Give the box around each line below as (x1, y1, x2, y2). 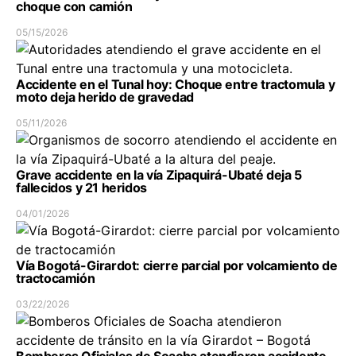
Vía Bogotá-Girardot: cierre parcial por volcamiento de (16, 257, 338, 274)
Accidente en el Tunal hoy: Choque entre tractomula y (16, 76, 335, 93)
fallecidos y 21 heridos (16, 180, 147, 196)
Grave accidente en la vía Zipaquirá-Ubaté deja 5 (16, 167, 302, 184)
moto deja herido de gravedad (16, 89, 194, 106)
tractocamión (16, 270, 95, 287)
